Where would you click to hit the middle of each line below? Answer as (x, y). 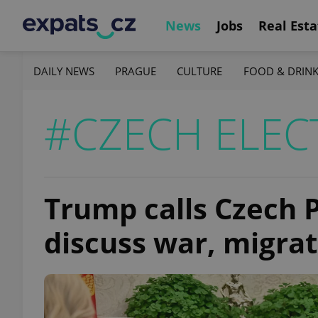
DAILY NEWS (64, 71)
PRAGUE (136, 71)
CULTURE (200, 71)
